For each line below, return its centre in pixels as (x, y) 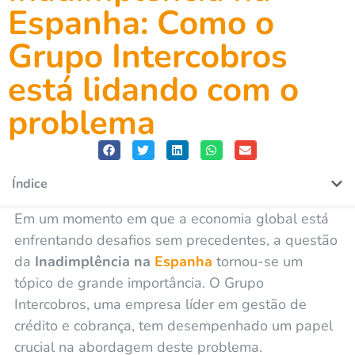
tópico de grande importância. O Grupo (139, 282)
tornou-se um (259, 261)
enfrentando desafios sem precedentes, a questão (176, 240)
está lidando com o (153, 90)
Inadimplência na (94, 261)
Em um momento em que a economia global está (171, 218)
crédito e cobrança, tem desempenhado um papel (173, 325)
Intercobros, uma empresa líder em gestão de (160, 304)
